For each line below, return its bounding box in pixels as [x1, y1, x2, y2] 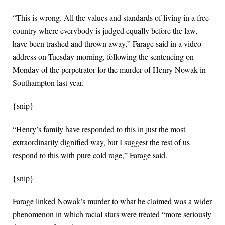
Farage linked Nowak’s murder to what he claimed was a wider [13, 196, 212, 207]
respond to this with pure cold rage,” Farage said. [13, 150, 167, 161]
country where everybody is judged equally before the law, [13, 25, 197, 36]
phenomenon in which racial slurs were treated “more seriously [13, 209, 211, 220]
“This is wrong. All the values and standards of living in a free [13, 12, 209, 23]
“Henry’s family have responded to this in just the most [13, 124, 185, 135]
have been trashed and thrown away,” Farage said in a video [13, 38, 201, 49]
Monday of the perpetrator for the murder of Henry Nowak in [13, 64, 206, 75]
